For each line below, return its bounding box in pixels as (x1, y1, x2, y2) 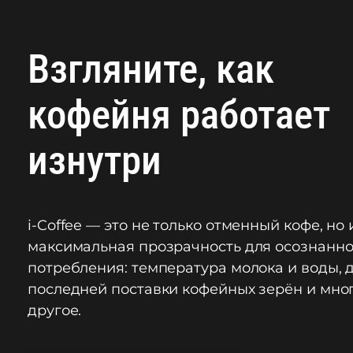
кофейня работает (28, 91, 330, 138)
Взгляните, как (28, 46, 274, 92)
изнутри (28, 137, 162, 184)
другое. (28, 302, 82, 319)
